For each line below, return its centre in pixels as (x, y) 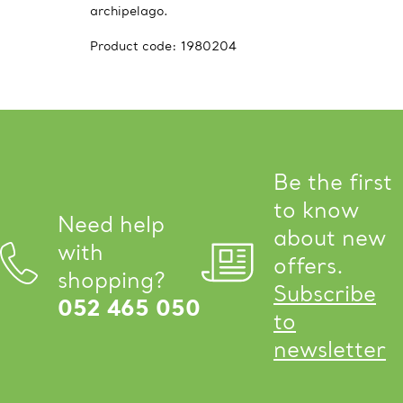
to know (316, 210)
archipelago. (129, 11)
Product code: (135, 46)
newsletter (330, 349)
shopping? (112, 280)
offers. (309, 266)
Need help (111, 224)
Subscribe (325, 294)
